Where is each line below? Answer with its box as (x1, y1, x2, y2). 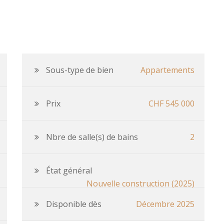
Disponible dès (46, 198, 101, 209)
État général (46, 165, 92, 176)
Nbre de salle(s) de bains (46, 131, 138, 142)
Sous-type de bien (46, 64, 113, 75)
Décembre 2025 (136, 198, 194, 209)
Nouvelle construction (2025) (86, 178, 194, 189)
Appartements (140, 64, 194, 75)
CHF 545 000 (148, 98, 194, 109)
